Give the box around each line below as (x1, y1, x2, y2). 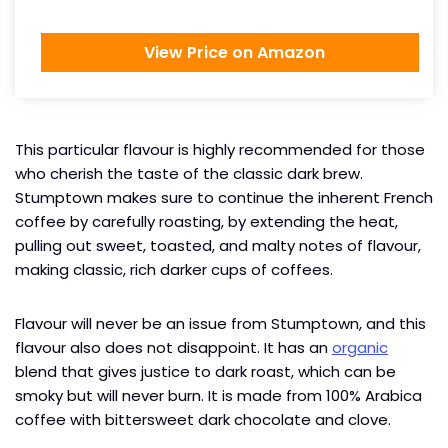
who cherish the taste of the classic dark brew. (15, 162, 363, 184)
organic (332, 336, 388, 358)
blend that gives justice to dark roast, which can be (15, 360, 396, 382)
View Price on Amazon (135, 40, 325, 64)
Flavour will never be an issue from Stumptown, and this (15, 312, 426, 334)
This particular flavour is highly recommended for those (15, 138, 425, 160)
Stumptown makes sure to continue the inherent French (15, 186, 433, 208)
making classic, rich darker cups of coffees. (15, 258, 337, 280)
